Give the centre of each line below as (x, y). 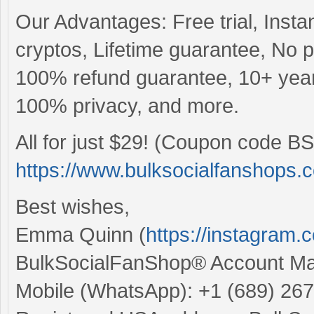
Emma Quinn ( (81, 234)
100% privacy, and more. (127, 105)
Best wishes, (73, 206)
